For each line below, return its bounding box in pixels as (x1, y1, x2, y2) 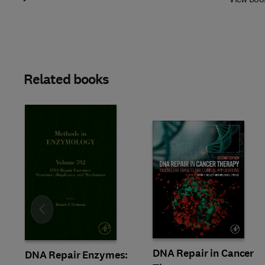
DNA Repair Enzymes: (25, 247, 128, 262)
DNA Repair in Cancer (153, 246, 254, 260)
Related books (24, 70, 109, 89)
